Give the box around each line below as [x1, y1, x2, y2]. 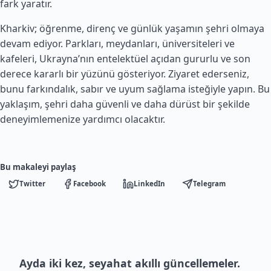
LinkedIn [134, 179, 165, 189]
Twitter [19, 179, 45, 189]
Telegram [193, 179, 226, 189]
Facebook [73, 179, 106, 189]
